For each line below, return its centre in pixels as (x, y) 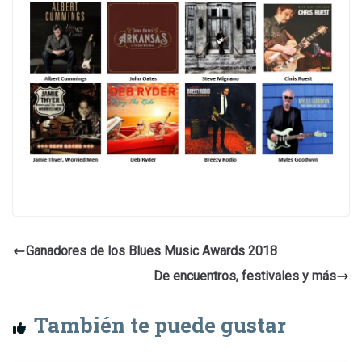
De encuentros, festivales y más (245, 276)
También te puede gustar (160, 325)
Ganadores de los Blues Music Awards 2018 (152, 251)
